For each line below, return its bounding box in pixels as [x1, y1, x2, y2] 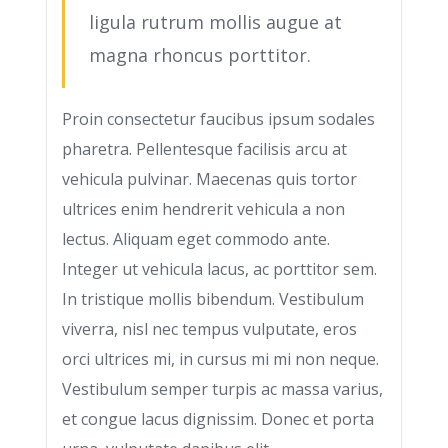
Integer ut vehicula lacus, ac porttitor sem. [62, 258, 377, 280]
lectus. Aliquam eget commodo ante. [62, 228, 330, 250]
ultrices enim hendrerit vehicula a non [62, 198, 345, 220]
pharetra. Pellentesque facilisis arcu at [62, 138, 347, 160]
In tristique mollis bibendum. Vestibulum [62, 288, 364, 310]
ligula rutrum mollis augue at [89, 10, 342, 34]
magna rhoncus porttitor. [89, 43, 311, 67]
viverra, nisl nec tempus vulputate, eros [62, 318, 357, 340]
